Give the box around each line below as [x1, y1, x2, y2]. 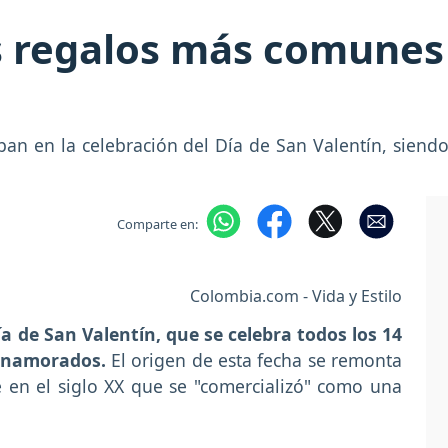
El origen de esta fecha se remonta [111, 347, 402, 372]
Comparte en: [116, 214, 198, 233]
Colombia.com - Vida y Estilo [190, 284, 402, 307]
